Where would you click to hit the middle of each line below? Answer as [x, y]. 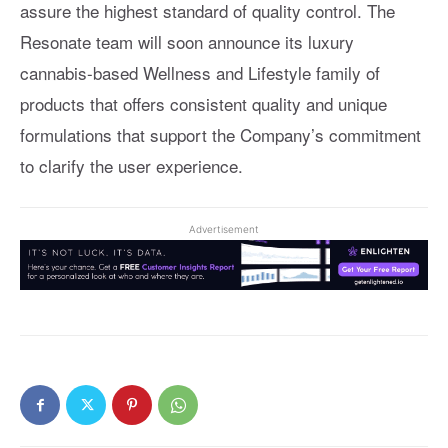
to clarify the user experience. [131, 165]
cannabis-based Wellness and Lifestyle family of [200, 72]
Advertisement [224, 228]
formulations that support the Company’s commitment [220, 134]
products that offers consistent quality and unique [203, 103]
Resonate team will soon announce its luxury [187, 41]
